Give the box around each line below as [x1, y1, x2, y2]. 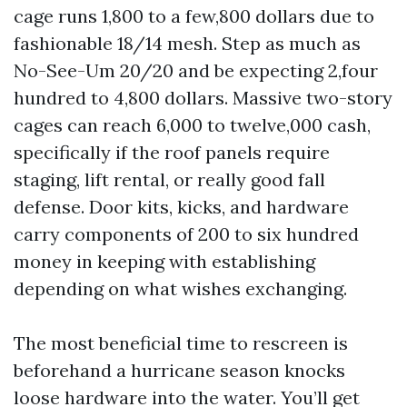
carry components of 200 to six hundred [14, 223, 359, 245]
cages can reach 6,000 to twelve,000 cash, [14, 114, 371, 136]
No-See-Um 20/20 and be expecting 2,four [14, 59, 378, 82]
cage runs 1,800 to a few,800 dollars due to [14, 5, 374, 27]
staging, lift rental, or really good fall [14, 168, 325, 191]
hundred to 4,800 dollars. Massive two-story [14, 86, 392, 109]
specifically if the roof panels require [14, 141, 330, 164]
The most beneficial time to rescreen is [14, 332, 348, 354]
